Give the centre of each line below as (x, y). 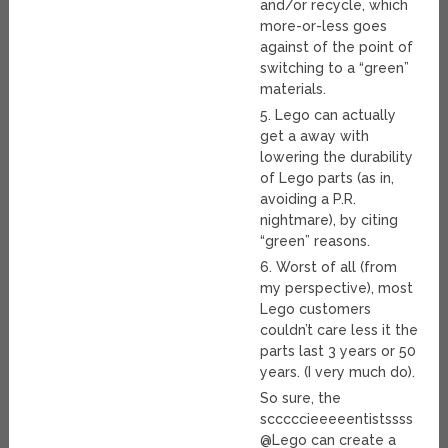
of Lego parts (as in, (327, 178)
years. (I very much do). (338, 372)
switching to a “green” (335, 68)
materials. (293, 89)
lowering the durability (337, 157)
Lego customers (316, 309)
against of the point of (337, 47)
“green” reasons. (315, 241)
